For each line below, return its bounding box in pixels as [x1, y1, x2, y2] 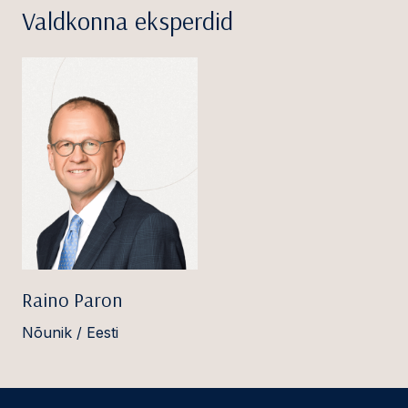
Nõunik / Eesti [22, 323, 118, 342]
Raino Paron [22, 287, 123, 313]
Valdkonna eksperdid [22, 4, 233, 36]
